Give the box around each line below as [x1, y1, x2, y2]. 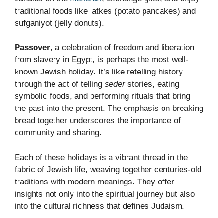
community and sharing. [15, 128, 102, 138]
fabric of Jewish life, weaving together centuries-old [15, 164, 201, 174]
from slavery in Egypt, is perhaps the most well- [15, 55, 189, 65]
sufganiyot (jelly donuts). [15, 18, 104, 28]
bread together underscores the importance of [15, 116, 181, 126]
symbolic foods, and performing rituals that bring [15, 91, 190, 101]
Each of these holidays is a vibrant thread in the [15, 152, 188, 162]
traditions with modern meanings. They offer [15, 177, 174, 186]
